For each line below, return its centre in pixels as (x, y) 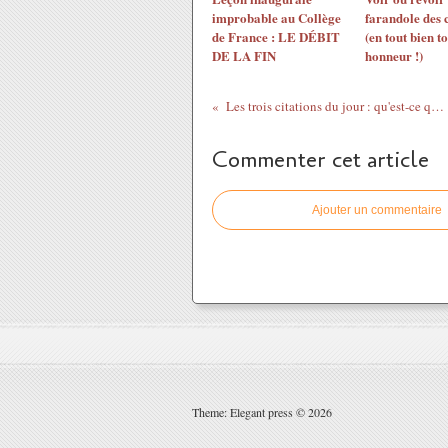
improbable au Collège (276, 17)
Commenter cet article (320, 160)
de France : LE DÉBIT (276, 36)
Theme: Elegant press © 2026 (262, 412)
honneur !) (393, 55)
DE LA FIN (244, 55)
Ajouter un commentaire (377, 210)
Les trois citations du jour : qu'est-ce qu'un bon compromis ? (437, 106)
